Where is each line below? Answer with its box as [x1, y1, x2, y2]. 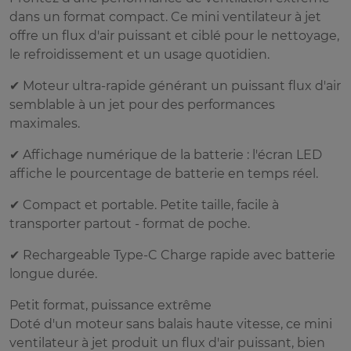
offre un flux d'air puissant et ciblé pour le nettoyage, [9, 28, 339, 44]
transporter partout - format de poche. [9, 216, 250, 232]
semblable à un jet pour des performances [9, 97, 275, 113]
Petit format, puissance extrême [9, 298, 212, 313]
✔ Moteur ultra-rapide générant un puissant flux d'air [9, 78, 341, 94]
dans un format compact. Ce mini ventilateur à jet [9, 9, 321, 25]
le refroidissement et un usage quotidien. [9, 47, 270, 63]
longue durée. [9, 266, 97, 282]
